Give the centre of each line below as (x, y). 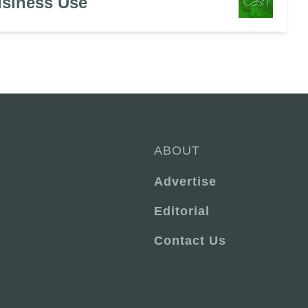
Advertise (185, 181)
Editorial (182, 211)
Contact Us (190, 240)
